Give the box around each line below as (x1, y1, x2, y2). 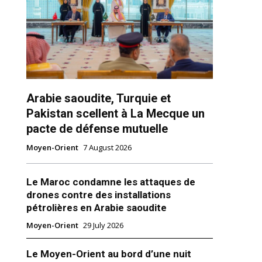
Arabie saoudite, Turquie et (26, 91, 171, 106)
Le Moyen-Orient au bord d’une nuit (26, 248, 191, 260)
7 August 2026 (82, 142, 132, 153)
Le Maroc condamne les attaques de (26, 176, 195, 188)
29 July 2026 (82, 220, 123, 231)
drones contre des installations (26, 189, 171, 201)
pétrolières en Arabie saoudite (26, 202, 167, 214)
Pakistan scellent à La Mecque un (26, 106, 205, 121)
